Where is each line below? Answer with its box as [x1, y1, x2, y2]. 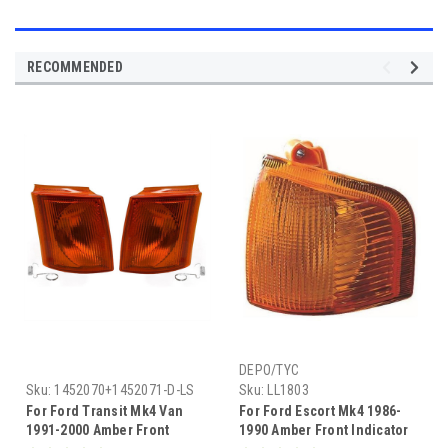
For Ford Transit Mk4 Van [26, 402, 183, 419]
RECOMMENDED [27, 58, 123, 75]
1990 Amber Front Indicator [239, 421, 409, 438]
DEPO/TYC [239, 361, 299, 378]
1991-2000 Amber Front [26, 421, 170, 438]
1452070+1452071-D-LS [54, 381, 195, 398]
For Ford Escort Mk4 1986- [239, 402, 402, 419]
